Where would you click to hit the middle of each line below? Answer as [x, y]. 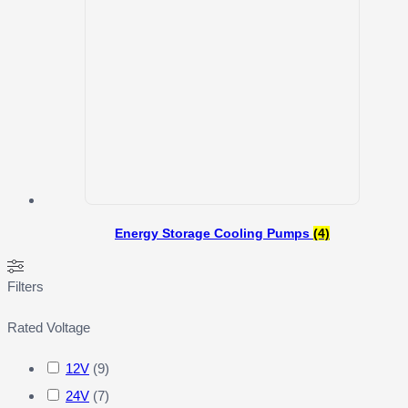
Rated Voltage [49, 328]
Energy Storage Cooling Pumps [214, 234]
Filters [25, 287]
